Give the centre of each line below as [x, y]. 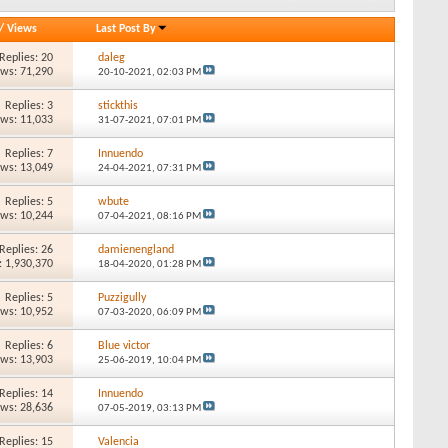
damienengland [135, 249]
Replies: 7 [29, 153]
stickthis [117, 105]
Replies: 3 [29, 105]
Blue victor [123, 345]
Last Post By [126, 28]
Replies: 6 [29, 345]
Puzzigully [121, 297]
